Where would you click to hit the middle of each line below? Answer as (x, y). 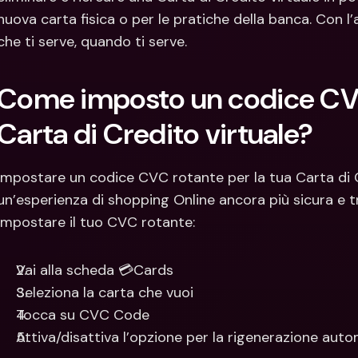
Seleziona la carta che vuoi (105, 292)
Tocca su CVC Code (83, 315)
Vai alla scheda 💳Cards (95, 270)
